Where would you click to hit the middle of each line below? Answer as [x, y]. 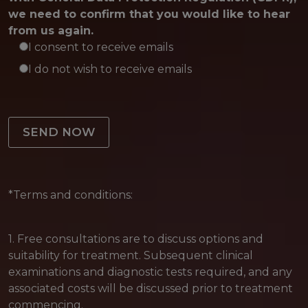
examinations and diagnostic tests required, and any [150, 272]
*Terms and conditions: [70, 195]
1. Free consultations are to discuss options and [136, 239]
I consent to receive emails [101, 47]
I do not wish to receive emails [110, 69]
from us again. [51, 31]
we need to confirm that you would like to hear [149, 14]
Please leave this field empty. [86, 112]
